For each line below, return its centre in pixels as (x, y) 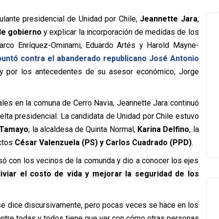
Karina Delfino (162, 129)
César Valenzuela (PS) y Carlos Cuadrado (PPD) (103, 142)
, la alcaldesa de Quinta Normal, (82, 129)
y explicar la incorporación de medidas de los (120, 32)
